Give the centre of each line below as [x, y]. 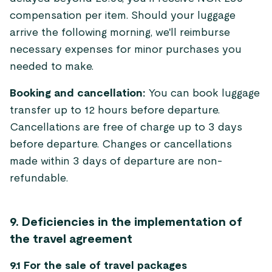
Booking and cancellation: [77, 93]
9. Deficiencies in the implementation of [126, 222]
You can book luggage [202, 93]
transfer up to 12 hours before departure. [115, 110]
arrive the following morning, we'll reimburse [120, 33]
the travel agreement [71, 239]
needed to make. [52, 67]
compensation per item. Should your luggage [123, 16]
